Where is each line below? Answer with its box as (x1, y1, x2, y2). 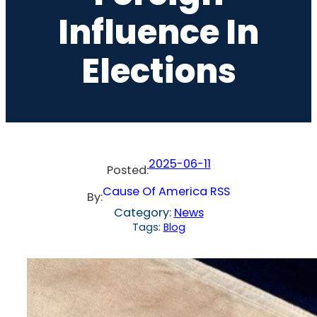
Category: (113, 204, 174, 221)
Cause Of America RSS (103, 183, 230, 200)
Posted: (106, 161, 149, 178)
